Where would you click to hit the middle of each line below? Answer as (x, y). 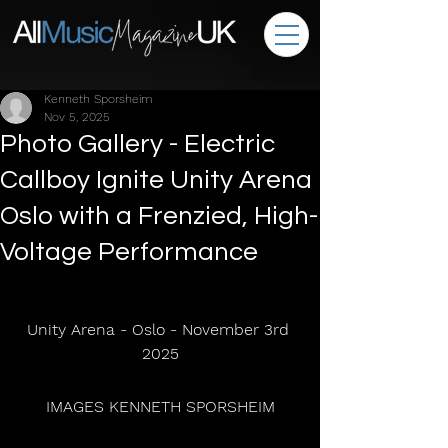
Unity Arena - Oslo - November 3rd (160, 329)
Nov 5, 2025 (77, 117)
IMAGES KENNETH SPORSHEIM (162, 406)
